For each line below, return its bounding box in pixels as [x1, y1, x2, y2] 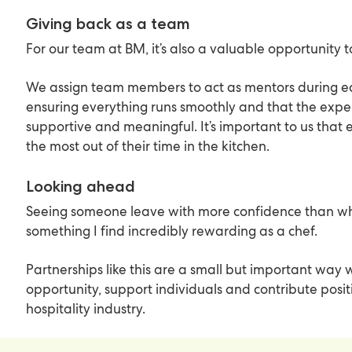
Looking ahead [26, 176, 136, 196]
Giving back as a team [26, 13, 191, 33]
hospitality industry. [26, 299, 146, 317]
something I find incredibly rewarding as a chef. [26, 222, 318, 240]
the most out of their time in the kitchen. [26, 137, 270, 155]
